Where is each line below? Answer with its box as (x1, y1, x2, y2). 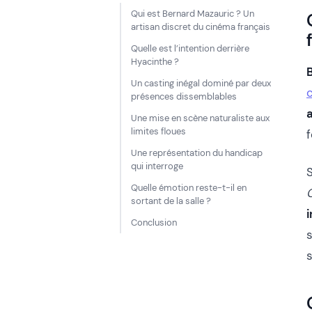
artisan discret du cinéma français (131, 21, 270, 33)
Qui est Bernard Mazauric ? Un (131, 8, 254, 20)
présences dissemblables (131, 91, 237, 103)
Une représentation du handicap (131, 147, 263, 159)
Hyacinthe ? (131, 56, 179, 68)
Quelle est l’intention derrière (131, 42, 249, 55)
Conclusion (131, 217, 177, 229)
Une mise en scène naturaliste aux (131, 112, 270, 125)
